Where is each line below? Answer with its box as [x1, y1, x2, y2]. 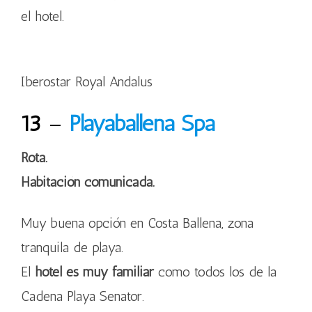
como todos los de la [154, 263, 276, 280]
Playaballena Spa [69, 110, 214, 136]
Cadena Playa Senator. [21, 288, 144, 304]
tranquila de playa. [21, 239, 123, 256]
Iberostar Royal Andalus [21, 73, 153, 90]
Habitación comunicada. [21, 173, 155, 190]
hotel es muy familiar [35, 263, 154, 280]
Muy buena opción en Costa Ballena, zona [21, 214, 253, 231]
